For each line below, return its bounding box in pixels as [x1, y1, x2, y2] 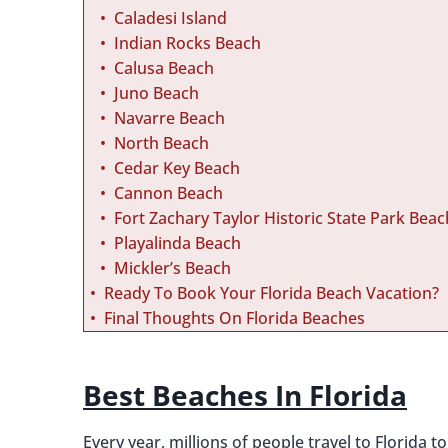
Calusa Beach [114, 57, 214, 80]
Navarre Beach [114, 107, 225, 130]
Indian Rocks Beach [114, 32, 261, 55]
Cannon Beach [114, 182, 223, 205]
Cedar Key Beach [114, 157, 240, 180]
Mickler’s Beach [114, 257, 231, 280]
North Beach [114, 132, 209, 155]
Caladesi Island [114, 7, 227, 30]
